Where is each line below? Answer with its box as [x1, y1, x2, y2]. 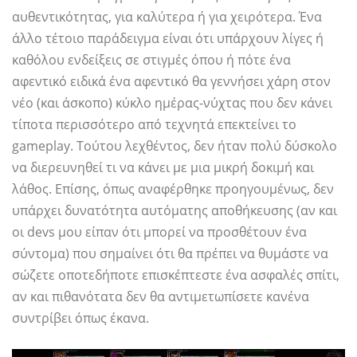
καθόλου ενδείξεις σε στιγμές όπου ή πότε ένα [12, 51, 291, 69]
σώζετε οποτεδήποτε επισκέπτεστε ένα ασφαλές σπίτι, [12, 266, 339, 284]
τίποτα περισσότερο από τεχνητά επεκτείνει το [12, 116, 296, 134]
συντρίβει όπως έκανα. [12, 309, 149, 328]
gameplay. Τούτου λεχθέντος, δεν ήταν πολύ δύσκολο [12, 137, 337, 155]
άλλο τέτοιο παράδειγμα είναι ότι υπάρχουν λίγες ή [12, 29, 324, 48]
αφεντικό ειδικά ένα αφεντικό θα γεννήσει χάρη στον [12, 73, 331, 91]
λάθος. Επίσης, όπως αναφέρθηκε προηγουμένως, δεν [12, 180, 334, 198]
